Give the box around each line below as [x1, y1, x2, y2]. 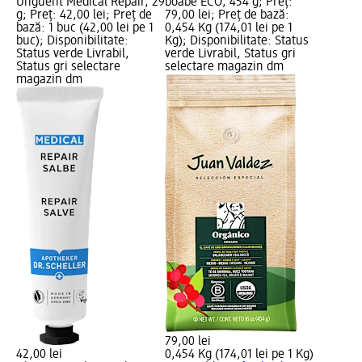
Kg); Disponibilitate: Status [165, 35, 309, 48]
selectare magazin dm [165, 61, 284, 74]
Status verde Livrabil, [16, 48, 129, 61]
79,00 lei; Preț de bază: [165, 9, 290, 23]
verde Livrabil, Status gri [165, 48, 297, 61]
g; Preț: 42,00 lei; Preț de [16, 9, 152, 23]
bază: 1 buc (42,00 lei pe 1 [16, 22, 154, 36]
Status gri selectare [16, 61, 120, 74]
